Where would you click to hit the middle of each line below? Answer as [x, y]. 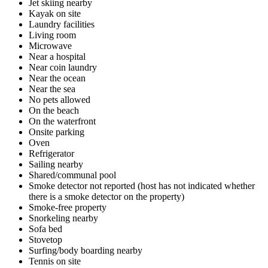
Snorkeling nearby [63, 218]
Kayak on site [55, 13]
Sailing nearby [56, 164]
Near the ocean [57, 78]
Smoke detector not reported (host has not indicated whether [142, 185]
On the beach [54, 110]
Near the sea [52, 89]
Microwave [50, 45]
